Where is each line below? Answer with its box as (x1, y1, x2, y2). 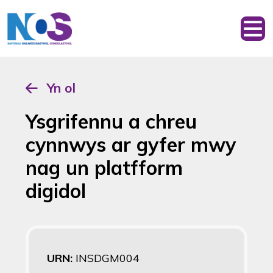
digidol (26, 179, 86, 203)
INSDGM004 (76, 251, 140, 265)
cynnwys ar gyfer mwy (26, 132, 236, 157)
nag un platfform (26, 155, 183, 180)
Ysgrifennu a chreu (26, 109, 197, 133)
